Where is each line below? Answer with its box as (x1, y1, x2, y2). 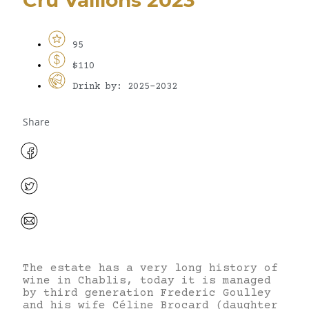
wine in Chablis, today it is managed (23, 274, 271, 287)
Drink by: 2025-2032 (72, 81, 177, 93)
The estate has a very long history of (23, 261, 278, 275)
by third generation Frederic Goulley (23, 286, 271, 299)
